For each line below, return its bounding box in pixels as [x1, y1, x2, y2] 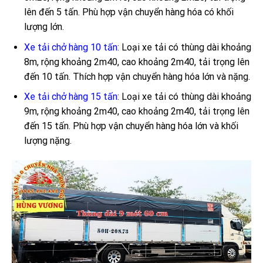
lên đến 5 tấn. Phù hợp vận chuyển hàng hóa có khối [23, 6, 234, 18]
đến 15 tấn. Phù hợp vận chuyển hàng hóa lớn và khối [23, 120, 238, 132]
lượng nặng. [23, 135, 72, 147]
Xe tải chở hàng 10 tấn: [23, 41, 119, 53]
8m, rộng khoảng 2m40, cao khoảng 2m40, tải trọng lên [23, 56, 249, 68]
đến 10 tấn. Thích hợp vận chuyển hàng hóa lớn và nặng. [23, 70, 250, 82]
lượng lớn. [23, 21, 64, 33]
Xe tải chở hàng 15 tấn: [23, 91, 119, 103]
